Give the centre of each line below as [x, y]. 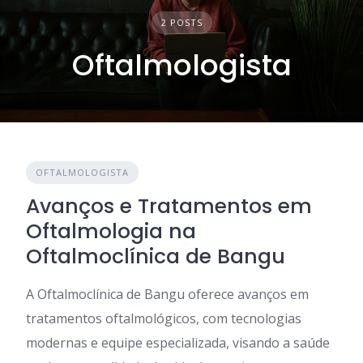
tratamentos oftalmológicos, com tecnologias [164, 318]
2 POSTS [181, 22]
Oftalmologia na [111, 231]
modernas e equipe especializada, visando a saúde [178, 343]
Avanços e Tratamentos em [169, 206]
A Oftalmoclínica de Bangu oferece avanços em [167, 294]
